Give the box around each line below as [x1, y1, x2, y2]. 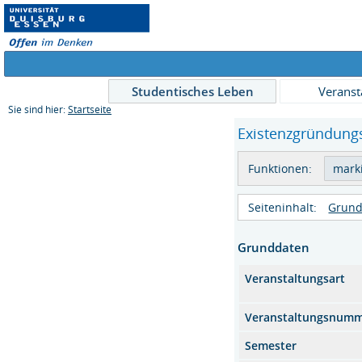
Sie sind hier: [8, 103, 68, 116]
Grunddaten [238, 239, 310, 255]
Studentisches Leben [131, 83, 254, 99]
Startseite [68, 103, 112, 116]
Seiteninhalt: [248, 200, 318, 215]
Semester [245, 338, 297, 353]
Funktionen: [248, 161, 313, 176]
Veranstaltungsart [245, 271, 346, 286]
